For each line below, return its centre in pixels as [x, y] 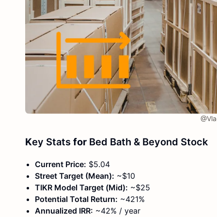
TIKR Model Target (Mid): [81, 187]
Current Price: [61, 164]
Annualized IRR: [64, 210]
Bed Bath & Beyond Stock [148, 142]
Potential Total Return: [76, 199]
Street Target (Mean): [75, 176]
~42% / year [117, 210]
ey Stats [51, 142]
